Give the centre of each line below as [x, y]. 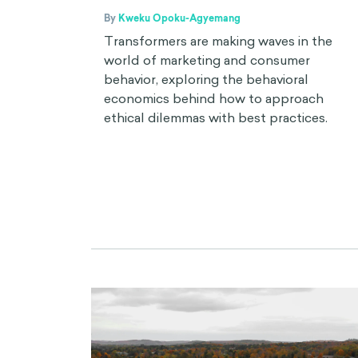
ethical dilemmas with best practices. [216, 117]
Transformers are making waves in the [218, 40]
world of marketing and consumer [207, 60]
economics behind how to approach [214, 98]
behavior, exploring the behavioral [206, 79]
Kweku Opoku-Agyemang [179, 18]
